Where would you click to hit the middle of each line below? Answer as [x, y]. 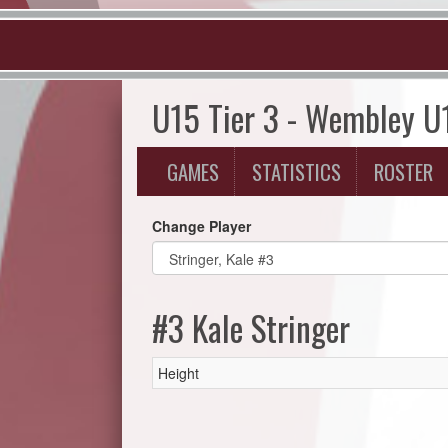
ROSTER [403, 171]
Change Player [201, 226]
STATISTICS [296, 171]
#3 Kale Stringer [251, 328]
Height [178, 373]
